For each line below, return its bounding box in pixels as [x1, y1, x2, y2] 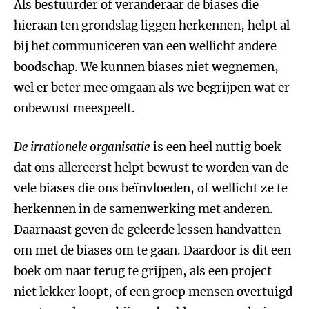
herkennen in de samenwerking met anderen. [14, 201, 273, 217]
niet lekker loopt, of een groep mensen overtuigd [14, 284, 292, 299]
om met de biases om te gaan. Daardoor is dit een [14, 243, 291, 258]
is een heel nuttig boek [150, 139, 281, 154]
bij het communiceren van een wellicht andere [14, 39, 277, 54]
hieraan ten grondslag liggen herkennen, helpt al [14, 18, 290, 33]
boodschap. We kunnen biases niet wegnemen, [14, 59, 279, 74]
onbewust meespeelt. [14, 101, 135, 116]
